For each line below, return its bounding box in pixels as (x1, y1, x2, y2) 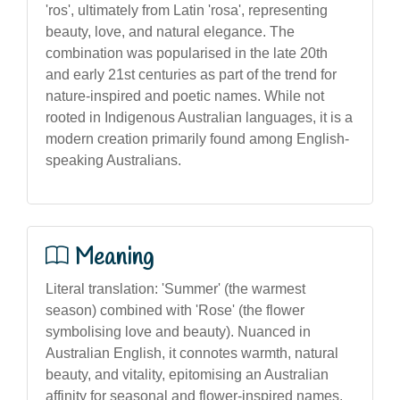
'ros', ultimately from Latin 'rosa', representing (46, 2, 328, 18)
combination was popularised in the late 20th (46, 45, 328, 61)
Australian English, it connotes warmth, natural (46, 345, 338, 361)
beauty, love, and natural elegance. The (46, 23, 295, 39)
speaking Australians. (46, 152, 181, 168)
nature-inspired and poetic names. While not (46, 87, 324, 104)
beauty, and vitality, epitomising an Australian (46, 366, 329, 382)
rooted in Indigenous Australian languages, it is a (46, 109, 353, 125)
